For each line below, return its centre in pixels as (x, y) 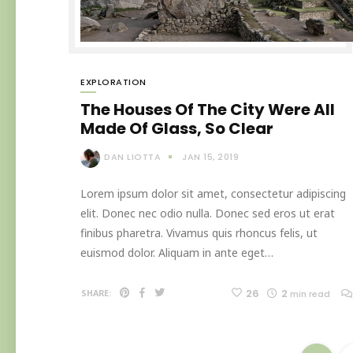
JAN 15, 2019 (210, 157)
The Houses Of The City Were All (208, 110)
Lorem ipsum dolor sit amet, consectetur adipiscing (213, 193)
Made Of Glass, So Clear (177, 129)
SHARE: (96, 293)
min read (310, 294)
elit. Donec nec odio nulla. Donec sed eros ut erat (208, 213)
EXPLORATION (113, 82)
